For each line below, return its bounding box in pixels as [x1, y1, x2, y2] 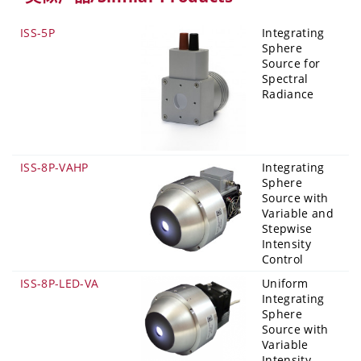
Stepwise [262, 221, 313, 237]
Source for [262, 55, 321, 71]
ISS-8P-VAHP [20, 160, 89, 176]
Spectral [262, 70, 309, 86]
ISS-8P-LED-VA [20, 276, 99, 292]
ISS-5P [20, 24, 55, 40]
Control [262, 251, 304, 268]
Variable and [262, 205, 334, 222]
